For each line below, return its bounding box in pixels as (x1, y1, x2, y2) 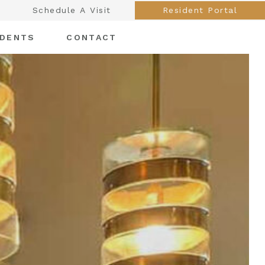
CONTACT (66, 32, 117, 42)
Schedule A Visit (32, 5, 111, 15)
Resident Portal (162, 5, 237, 15)
